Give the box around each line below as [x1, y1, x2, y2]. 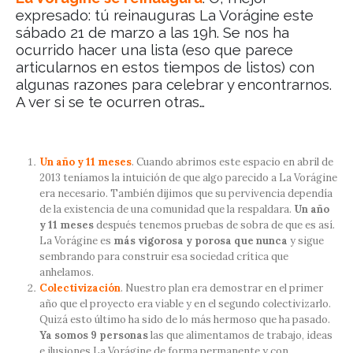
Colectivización [39, 281, 121, 295]
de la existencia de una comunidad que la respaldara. [39, 202, 294, 216]
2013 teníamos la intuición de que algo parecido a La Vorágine [39, 170, 337, 184]
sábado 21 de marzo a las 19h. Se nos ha [16, 24, 289, 42]
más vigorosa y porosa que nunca [113, 233, 288, 247]
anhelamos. [39, 265, 94, 279]
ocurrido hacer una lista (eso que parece [16, 42, 293, 59]
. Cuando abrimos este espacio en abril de [131, 154, 333, 169]
